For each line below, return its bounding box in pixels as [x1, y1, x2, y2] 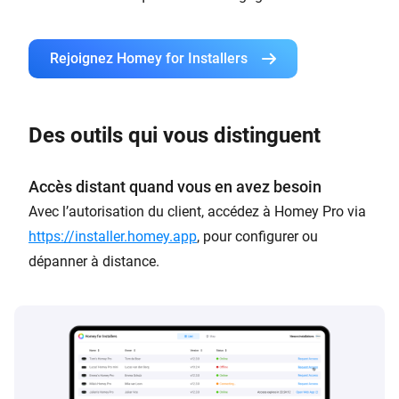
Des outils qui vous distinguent [28, 122, 321, 148]
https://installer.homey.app [28, 227, 197, 245]
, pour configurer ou [197, 227, 318, 245]
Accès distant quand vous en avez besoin [28, 176, 322, 196]
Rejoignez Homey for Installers [50, 49, 248, 67]
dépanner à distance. [28, 252, 159, 270]
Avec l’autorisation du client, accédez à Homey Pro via [28, 202, 366, 220]
